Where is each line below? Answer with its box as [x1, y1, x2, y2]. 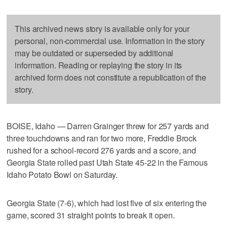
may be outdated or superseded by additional [15, 47, 174, 59]
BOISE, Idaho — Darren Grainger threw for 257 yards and [7, 120, 209, 132]
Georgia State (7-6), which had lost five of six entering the [7, 197, 207, 209]
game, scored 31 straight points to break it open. [7, 209, 175, 221]
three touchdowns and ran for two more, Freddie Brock [7, 132, 197, 144]
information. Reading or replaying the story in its [15, 59, 182, 71]
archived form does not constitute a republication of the [15, 71, 206, 83]
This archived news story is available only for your [15, 22, 190, 34]
